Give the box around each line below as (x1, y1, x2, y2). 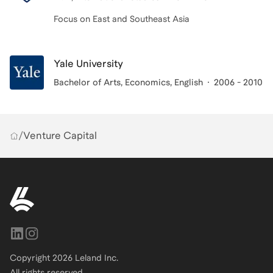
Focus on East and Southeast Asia (54, 14, 190, 24)
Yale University (54, 58, 123, 69)
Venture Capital (23, 130, 97, 141)
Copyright (10, 253, 52, 263)
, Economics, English (121, 77, 203, 87)
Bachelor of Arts (54, 77, 121, 87)
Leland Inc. (73, 253, 118, 263)
